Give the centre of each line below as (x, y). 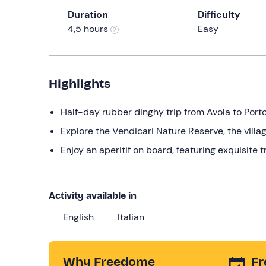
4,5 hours (89, 28)
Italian (131, 217)
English (78, 217)
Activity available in (93, 195)
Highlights (80, 83)
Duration (88, 14)
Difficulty (219, 14)
